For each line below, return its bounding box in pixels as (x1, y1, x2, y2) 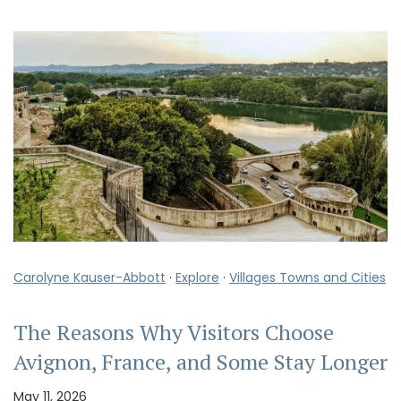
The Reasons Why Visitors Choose (13, 318, 334, 347)
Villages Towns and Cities (229, 269, 386, 287)
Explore (175, 269, 219, 287)
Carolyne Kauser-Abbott (13, 269, 166, 287)
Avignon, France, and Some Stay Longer (13, 347, 388, 377)
